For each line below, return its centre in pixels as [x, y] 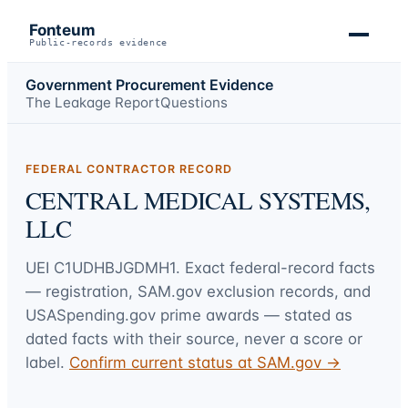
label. [45, 362]
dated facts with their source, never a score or [194, 338]
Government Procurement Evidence [149, 84]
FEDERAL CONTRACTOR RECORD [129, 169]
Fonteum [62, 30]
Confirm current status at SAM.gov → [205, 362]
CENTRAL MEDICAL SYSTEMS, [198, 200]
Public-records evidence [98, 42]
